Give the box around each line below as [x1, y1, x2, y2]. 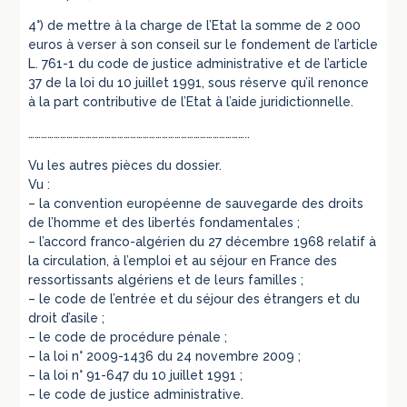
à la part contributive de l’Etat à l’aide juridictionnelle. [28, 94, 354, 110]
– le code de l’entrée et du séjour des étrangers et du [28, 292, 361, 307]
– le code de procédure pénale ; [28, 330, 228, 345]
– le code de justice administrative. [28, 387, 244, 402]
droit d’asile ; [28, 311, 105, 326]
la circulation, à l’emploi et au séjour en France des [28, 253, 338, 269]
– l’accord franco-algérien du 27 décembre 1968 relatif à [28, 234, 377, 250]
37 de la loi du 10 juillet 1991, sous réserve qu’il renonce [28, 75, 370, 91]
